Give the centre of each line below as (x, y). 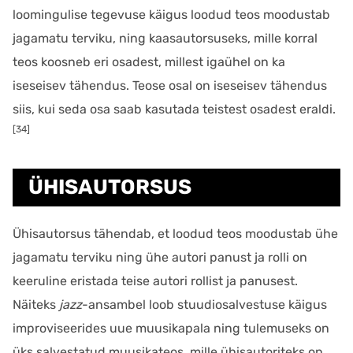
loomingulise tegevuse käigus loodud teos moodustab (171, 15)
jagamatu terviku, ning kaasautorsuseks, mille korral (165, 38)
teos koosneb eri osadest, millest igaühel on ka (149, 62)
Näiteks (36, 305)
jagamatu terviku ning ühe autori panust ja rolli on (160, 257)
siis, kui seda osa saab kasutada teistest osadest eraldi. (174, 109)
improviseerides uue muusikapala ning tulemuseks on (171, 328)
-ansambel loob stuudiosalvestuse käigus (204, 305)
